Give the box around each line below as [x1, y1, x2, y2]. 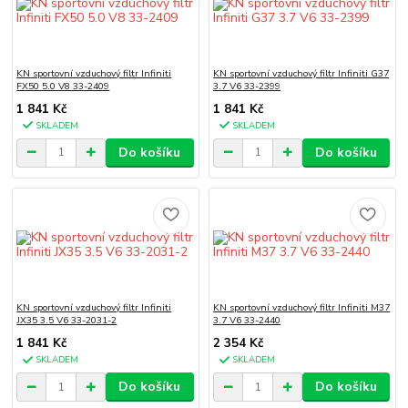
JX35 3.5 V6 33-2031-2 [16, 313, 117, 328]
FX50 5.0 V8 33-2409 [16, 78, 110, 93]
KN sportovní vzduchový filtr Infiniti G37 [213, 66, 390, 80]
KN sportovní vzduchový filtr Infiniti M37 [213, 301, 391, 315]
